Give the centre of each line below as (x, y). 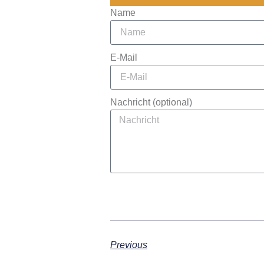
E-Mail (124, 57)
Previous (129, 245)
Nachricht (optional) (151, 102)
